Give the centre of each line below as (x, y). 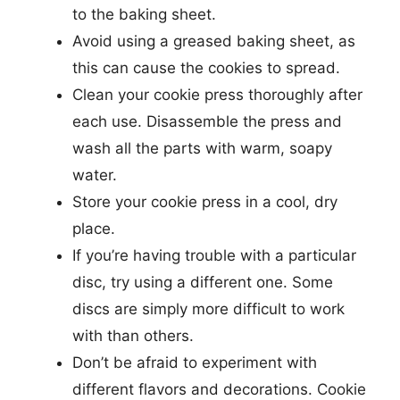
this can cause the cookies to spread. (206, 67)
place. (94, 228)
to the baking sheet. (144, 14)
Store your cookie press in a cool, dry (205, 201)
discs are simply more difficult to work (208, 308)
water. (95, 175)
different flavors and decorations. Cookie (219, 389)
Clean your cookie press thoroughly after (217, 94)
